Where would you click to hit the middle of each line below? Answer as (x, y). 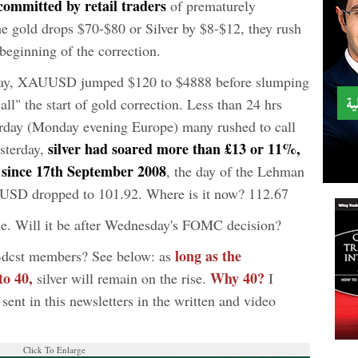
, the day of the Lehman (235, 171)
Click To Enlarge (54, 350)
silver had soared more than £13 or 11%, (174, 149)
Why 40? (239, 278)
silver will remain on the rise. (123, 278)
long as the (208, 256)
